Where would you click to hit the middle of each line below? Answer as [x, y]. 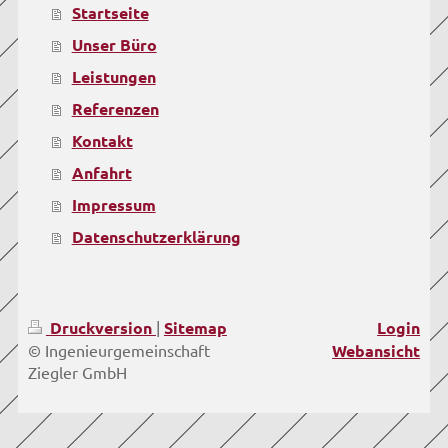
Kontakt [102, 141]
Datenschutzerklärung [156, 237]
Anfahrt [101, 173]
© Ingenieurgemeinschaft [118, 349]
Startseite [110, 13]
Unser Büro [114, 45]
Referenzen [115, 109]
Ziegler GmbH [77, 371]
